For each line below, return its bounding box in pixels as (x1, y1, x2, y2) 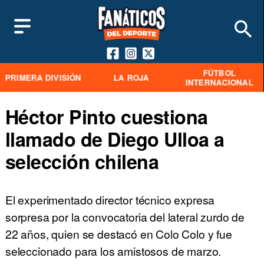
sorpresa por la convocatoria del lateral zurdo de (5, 209, 245, 225)
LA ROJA (113, 71, 149, 83)
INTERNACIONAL (185, 76, 253, 88)
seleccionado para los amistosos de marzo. (5, 243, 222, 259)
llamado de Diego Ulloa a (5, 126, 225, 153)
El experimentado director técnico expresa (5, 192, 215, 208)
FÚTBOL (203, 67, 236, 78)
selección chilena (5, 148, 159, 176)
